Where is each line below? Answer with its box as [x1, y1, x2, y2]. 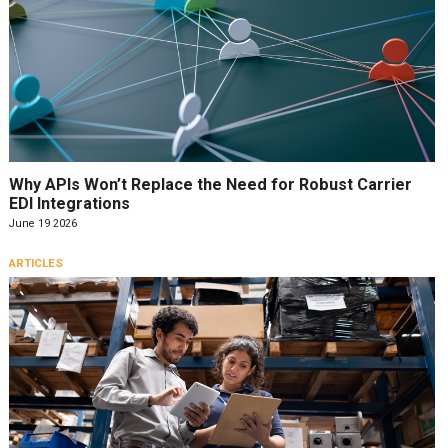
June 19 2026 [8, 216, 77, 230]
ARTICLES [8, 255, 63, 270]
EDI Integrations [8, 193, 130, 213]
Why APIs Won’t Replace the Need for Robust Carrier [8, 174, 412, 194]
